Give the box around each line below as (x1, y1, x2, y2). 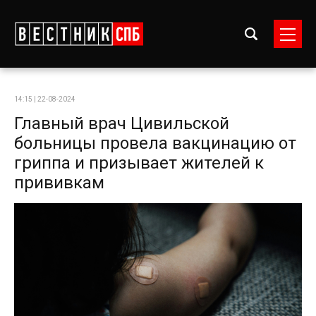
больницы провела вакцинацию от (14, 133, 296, 153)
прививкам (14, 173, 104, 193)
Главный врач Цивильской (14, 114, 229, 133)
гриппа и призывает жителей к (14, 153, 264, 173)
